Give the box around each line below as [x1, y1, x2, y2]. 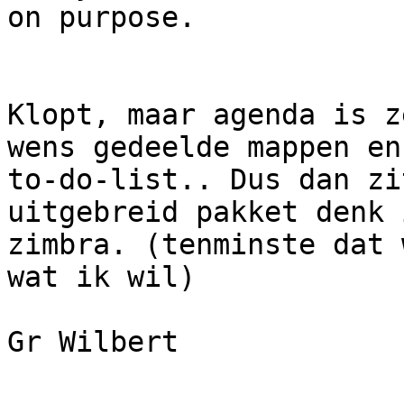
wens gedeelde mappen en [7, 131, 401, 164]
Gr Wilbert [7, 326, 179, 359]
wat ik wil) [7, 261, 196, 294]
